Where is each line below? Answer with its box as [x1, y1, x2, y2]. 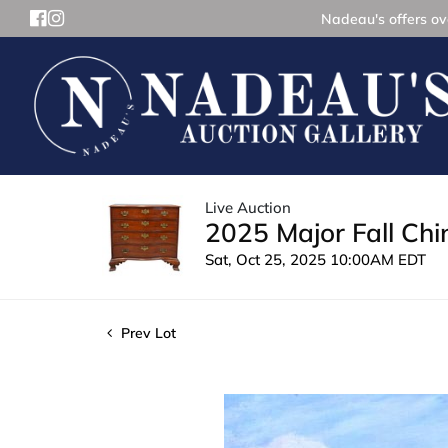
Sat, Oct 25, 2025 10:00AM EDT [205, 249, 426, 269]
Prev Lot [117, 323, 176, 342]
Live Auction [205, 197, 291, 217]
